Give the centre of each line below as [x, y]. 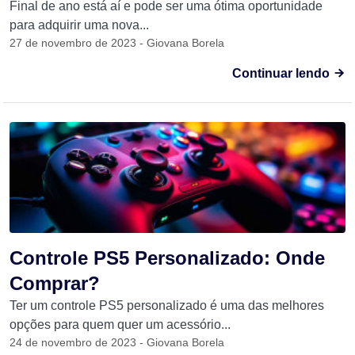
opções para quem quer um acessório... [120, 324]
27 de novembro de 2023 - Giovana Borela [117, 43]
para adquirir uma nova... [79, 25]
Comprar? [55, 283]
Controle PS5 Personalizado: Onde [167, 258]
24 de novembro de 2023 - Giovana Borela [117, 342]
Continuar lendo [282, 73]
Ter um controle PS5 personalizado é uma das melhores [167, 305]
